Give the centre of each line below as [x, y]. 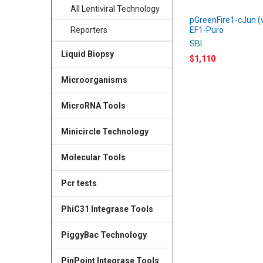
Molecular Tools [93, 157]
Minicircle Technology [104, 131]
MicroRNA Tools [93, 106]
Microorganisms [94, 80]
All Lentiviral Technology [115, 9]
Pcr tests [79, 183]
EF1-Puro [207, 30]
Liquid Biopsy [87, 54]
